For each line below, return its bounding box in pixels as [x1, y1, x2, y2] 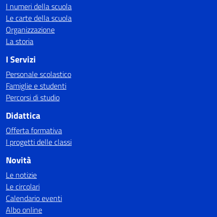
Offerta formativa [6, 124, 62, 136]
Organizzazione [6, 24, 55, 35]
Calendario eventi [6, 192, 62, 204]
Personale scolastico [6, 68, 71, 80]
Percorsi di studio [6, 92, 60, 103]
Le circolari [6, 181, 40, 192]
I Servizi [6, 53, 36, 66]
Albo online [6, 204, 42, 216]
